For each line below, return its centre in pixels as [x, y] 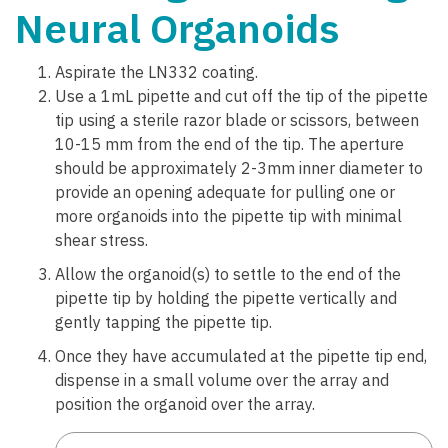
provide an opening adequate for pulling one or [225, 191]
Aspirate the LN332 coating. [156, 71]
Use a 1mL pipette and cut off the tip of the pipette [241, 95]
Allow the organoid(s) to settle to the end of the [228, 273]
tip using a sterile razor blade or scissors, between [237, 119]
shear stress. [101, 239]
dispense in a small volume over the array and [222, 379]
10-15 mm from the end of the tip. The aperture [229, 143]
